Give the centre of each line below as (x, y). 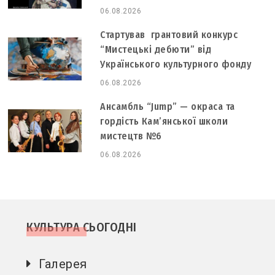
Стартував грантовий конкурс (169, 34)
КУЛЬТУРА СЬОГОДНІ (82, 227)
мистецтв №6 (131, 136)
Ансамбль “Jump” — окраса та (168, 106)
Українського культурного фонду (176, 64)
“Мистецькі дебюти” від (156, 49)
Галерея (63, 264)
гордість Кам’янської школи (164, 121)
